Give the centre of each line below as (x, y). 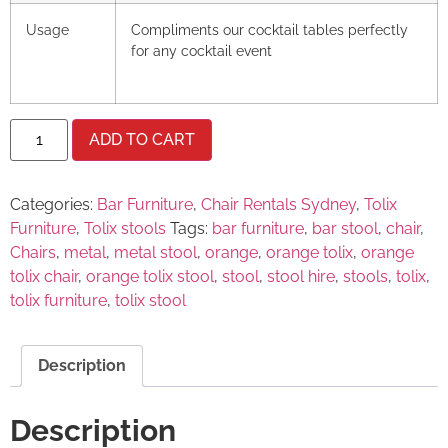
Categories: (53, 205)
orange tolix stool (150, 277)
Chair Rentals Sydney (278, 205)
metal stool (155, 253)
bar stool (345, 229)
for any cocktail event (201, 51)
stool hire (301, 277)
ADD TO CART (142, 140)
